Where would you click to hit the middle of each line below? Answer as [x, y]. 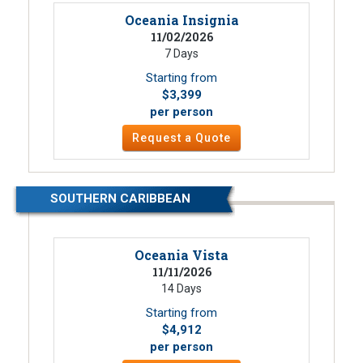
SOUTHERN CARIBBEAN [121, 199]
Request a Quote [181, 138]
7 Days [181, 54]
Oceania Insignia [181, 20]
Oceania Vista [181, 255]
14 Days [181, 289]
